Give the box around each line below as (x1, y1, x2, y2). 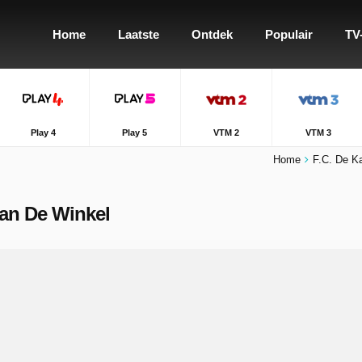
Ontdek (192, 27, 233, 41)
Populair (265, 27, 313, 41)
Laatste (118, 27, 159, 41)
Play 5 (122, 128, 148, 137)
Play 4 (30, 128, 56, 137)
